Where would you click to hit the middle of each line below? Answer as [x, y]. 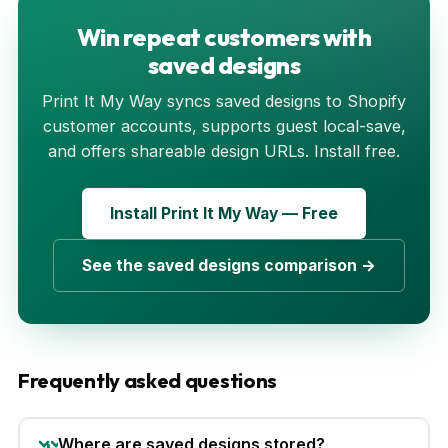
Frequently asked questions [148, 380]
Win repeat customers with [224, 36]
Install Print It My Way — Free [224, 213]
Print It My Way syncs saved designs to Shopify [224, 100]
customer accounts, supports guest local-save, [224, 125]
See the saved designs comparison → [229, 265]
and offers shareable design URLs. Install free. [224, 150]
